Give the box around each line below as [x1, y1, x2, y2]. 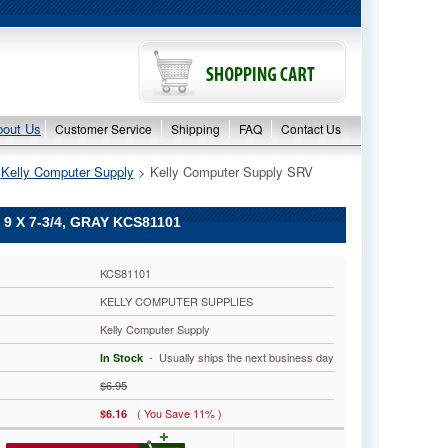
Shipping [171, 120, 220, 137]
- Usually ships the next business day [143, 349, 335, 365]
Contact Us [281, 120, 341, 137]
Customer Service [55, 120, 152, 137]
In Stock [100, 350, 144, 365]
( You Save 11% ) [137, 405, 223, 421]
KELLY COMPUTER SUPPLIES [100, 293, 254, 309]
